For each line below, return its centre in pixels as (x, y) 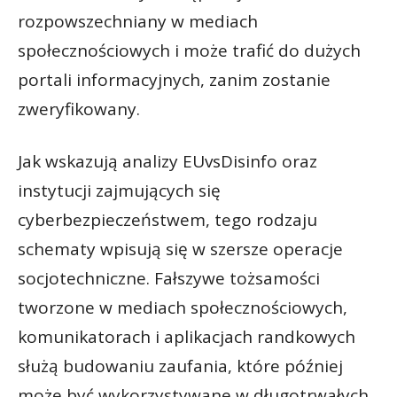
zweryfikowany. (79, 109)
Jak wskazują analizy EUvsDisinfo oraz (167, 161)
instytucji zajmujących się (119, 190)
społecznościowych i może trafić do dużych (189, 50)
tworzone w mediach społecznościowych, (183, 307)
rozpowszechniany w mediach (138, 21)
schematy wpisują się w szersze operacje (180, 249)
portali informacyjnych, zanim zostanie (174, 79)
